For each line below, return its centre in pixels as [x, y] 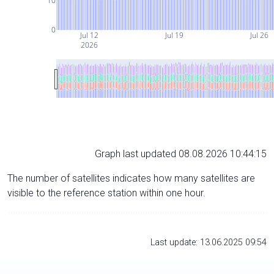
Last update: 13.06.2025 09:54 [209, 242]
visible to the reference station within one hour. [106, 193]
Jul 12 [89, 35]
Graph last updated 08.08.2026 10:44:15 [181, 154]
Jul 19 [173, 35]
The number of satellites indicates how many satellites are [131, 178]
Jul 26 [258, 35]
